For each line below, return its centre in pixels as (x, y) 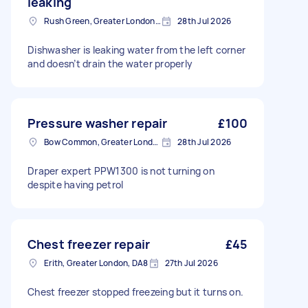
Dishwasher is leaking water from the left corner (136, 50)
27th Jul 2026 (191, 263)
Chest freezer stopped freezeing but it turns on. (135, 292)
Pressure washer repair (98, 123)
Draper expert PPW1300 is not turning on (121, 171)
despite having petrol (76, 185)
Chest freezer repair (89, 244)
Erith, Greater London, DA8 (96, 263)
